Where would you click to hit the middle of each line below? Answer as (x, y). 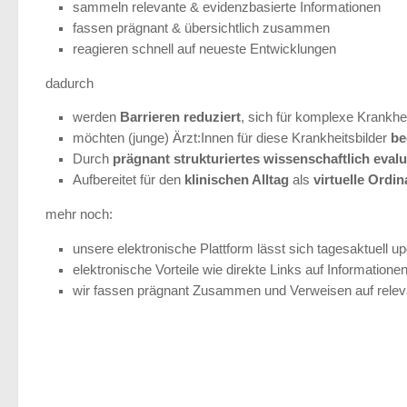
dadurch (69, 83)
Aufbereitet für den (129, 180)
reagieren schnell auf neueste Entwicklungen (204, 49)
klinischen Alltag (237, 180)
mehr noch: (79, 215)
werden (96, 118)
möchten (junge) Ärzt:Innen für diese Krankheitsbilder (232, 139)
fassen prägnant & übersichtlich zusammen (201, 28)
